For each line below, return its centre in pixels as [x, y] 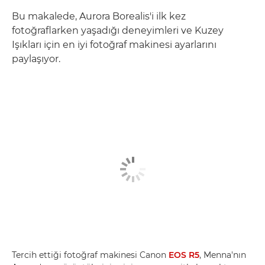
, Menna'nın [223, 255]
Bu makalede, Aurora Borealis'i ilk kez [99, 16]
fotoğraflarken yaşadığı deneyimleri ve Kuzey [118, 30]
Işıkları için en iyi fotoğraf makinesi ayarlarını [114, 44]
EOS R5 [184, 255]
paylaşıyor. [36, 59]
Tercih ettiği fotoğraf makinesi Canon [90, 255]
